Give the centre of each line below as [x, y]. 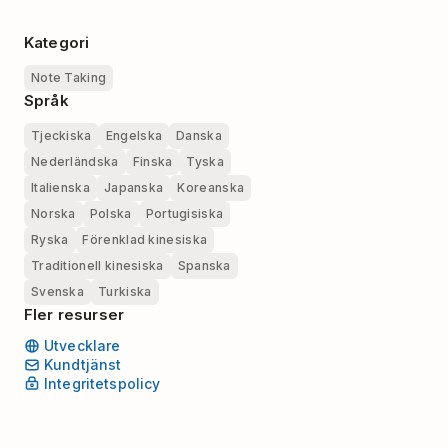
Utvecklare [82, 346]
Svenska [58, 291]
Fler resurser [74, 314]
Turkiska [125, 291]
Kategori [57, 42]
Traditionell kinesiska [97, 265]
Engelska [134, 135]
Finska [152, 161]
